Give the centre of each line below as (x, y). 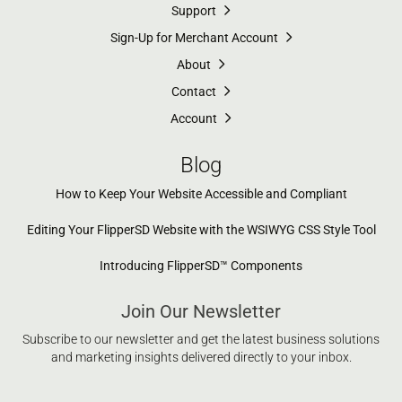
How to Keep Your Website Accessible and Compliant (201, 193)
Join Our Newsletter (201, 311)
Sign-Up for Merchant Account (195, 37)
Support (195, 10)
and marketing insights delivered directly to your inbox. (201, 357)
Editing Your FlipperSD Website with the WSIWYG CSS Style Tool (201, 229)
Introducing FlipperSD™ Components (201, 265)
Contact (195, 91)
